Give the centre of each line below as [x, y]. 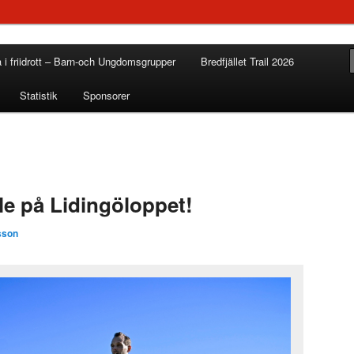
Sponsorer [106, 95]
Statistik [39, 95]
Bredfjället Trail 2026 [247, 61]
